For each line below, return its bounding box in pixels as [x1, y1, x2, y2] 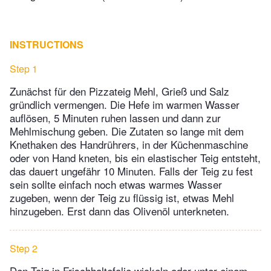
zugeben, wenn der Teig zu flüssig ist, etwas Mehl [10, 190, 234, 206]
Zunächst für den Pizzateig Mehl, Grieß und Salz [10, 83, 229, 99]
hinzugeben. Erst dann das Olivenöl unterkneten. [10, 203, 229, 219]
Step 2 [10, 241, 38, 256]
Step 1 [10, 62, 38, 76]
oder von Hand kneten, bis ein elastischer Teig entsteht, [10, 150, 261, 166]
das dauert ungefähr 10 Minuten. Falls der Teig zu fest [10, 163, 253, 179]
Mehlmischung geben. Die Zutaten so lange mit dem [10, 123, 244, 139]
